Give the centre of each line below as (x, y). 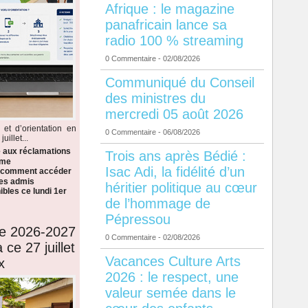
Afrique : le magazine (169, 9)
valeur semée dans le (170, 293)
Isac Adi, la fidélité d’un (175, 172)
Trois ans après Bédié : (175, 156)
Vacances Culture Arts (173, 262)
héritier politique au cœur (181, 188)
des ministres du (155, 99)
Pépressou (137, 220)
